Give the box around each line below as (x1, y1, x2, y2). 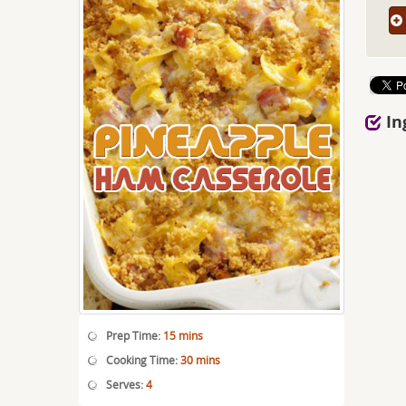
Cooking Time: (106, 352, 180, 367)
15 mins (163, 327, 203, 343)
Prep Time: (106, 327, 163, 343)
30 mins (180, 352, 220, 367)
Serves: (106, 376, 146, 391)
